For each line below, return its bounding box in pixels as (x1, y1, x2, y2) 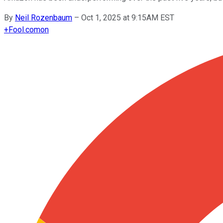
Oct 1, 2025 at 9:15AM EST (81, 12, 174, 22)
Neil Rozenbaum (15, 12, 72, 22)
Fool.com (8, 24, 40, 34)
